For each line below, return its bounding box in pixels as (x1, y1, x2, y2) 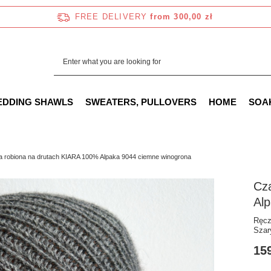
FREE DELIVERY (74, 12, 148, 21)
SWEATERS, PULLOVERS (85, 97, 197, 107)
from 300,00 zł (150, 12, 214, 21)
